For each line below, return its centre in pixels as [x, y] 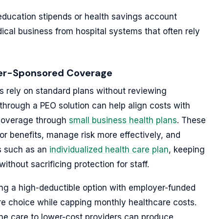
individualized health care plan [109, 150]
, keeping [187, 150]
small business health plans [123, 120]
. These [191, 120]
